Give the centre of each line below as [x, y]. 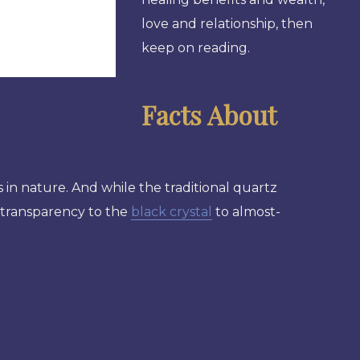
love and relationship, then [227, 24]
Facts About [209, 115]
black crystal [172, 212]
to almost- [246, 212]
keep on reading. [197, 48]
